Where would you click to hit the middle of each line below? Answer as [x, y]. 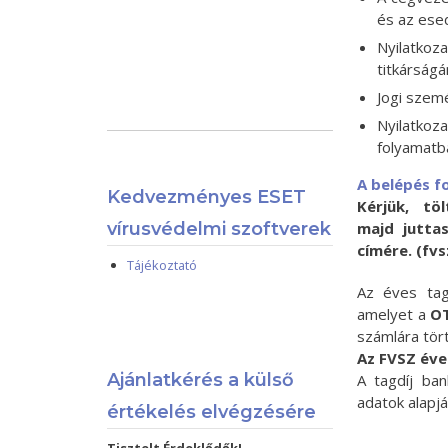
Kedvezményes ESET [207, 197]
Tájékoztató [162, 265]
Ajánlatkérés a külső [201, 380]
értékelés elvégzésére [212, 412]
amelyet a [393, 314]
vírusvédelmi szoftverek [219, 229]
